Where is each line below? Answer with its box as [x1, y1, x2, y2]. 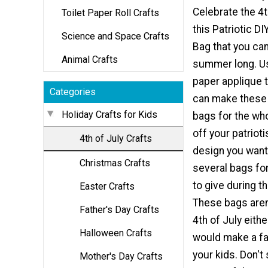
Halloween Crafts [80, 227, 152, 239]
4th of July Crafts [80, 132, 152, 144]
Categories [50, 86, 96, 98]
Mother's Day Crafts [80, 250, 163, 262]
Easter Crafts [80, 180, 135, 192]
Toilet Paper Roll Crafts [62, 7, 159, 19]
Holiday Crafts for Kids [62, 108, 157, 120]
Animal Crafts [62, 53, 118, 65]
